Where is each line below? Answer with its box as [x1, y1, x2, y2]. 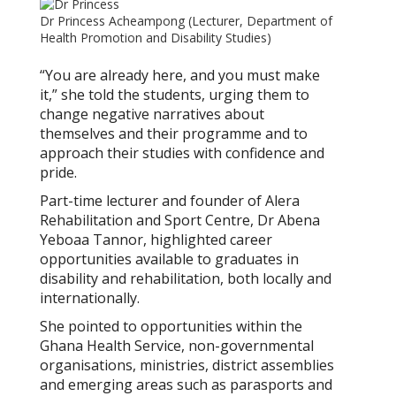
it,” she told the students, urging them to [40, 85, 309, 105]
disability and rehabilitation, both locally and [40, 269, 331, 289]
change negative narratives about [40, 104, 264, 125]
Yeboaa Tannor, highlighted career [40, 230, 272, 250]
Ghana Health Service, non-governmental [40, 336, 314, 356]
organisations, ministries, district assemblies [40, 355, 334, 376]
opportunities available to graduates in [40, 249, 299, 270]
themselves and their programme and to [40, 124, 308, 144]
